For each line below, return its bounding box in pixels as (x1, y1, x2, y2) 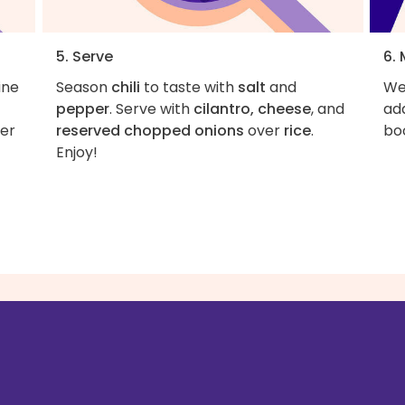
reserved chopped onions (55, 120, 244, 142)
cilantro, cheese (193, 99, 311, 120)
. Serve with (108, 99, 193, 120)
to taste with (139, 77, 238, 99)
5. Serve (55, 46, 113, 68)
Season (55, 77, 111, 99)
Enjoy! (55, 142, 98, 164)
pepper (55, 99, 109, 120)
